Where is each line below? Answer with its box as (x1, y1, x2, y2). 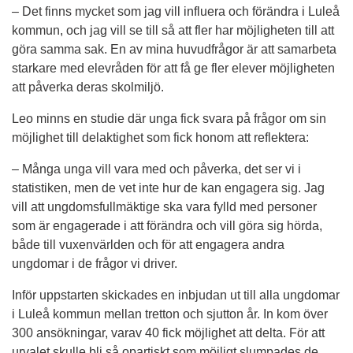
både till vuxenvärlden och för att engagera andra (12, 238, 284, 252)
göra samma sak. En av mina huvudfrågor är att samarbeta (12, 43, 336, 57)
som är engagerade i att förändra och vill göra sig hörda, (12, 219, 322, 233)
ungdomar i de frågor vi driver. (12, 257, 177, 271)
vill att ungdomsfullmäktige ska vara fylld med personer (12, 200, 317, 214)
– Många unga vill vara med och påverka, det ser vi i (12, 162, 301, 176)
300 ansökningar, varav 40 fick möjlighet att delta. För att (12, 326, 325, 340)
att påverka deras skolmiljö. (12, 80, 164, 95)
